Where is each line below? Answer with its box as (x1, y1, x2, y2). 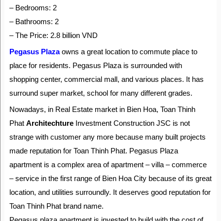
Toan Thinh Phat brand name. (9, 202, 104, 210)
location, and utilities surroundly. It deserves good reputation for (9, 188, 211, 196)
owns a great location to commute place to (59, 47, 197, 56)
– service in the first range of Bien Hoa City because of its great (9, 174, 212, 183)
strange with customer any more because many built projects (9, 133, 206, 141)
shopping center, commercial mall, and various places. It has (9, 75, 204, 83)
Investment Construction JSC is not (73, 119, 190, 127)
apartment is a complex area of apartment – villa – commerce (9, 160, 207, 169)
